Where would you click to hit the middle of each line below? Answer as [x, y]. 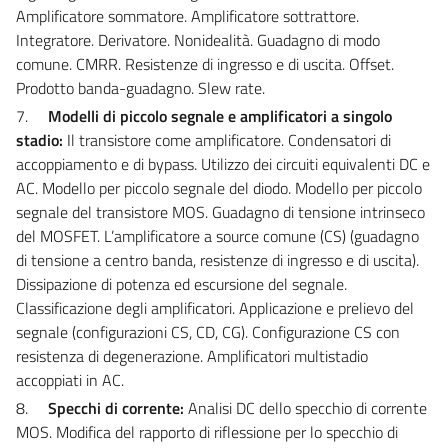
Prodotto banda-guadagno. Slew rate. [140, 87]
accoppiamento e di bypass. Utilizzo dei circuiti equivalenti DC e [223, 163]
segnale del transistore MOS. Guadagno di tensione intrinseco [220, 211]
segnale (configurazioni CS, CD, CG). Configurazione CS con [208, 331]
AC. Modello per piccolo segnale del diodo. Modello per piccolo [219, 187]
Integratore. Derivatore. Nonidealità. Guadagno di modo [198, 39]
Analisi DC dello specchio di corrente [307, 407]
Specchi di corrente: [118, 407]
